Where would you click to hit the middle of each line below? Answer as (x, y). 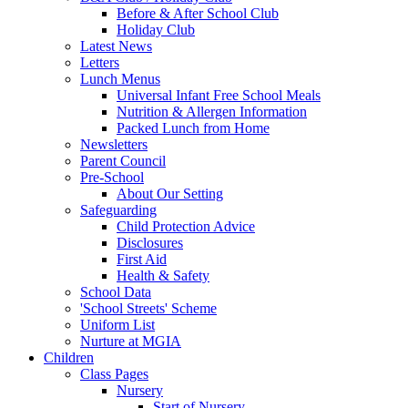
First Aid (142, 260)
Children (69, 358)
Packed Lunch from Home (193, 128)
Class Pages (114, 374)
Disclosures (150, 243)
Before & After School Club (198, 14)
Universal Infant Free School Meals (219, 96)
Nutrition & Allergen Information (212, 112)
